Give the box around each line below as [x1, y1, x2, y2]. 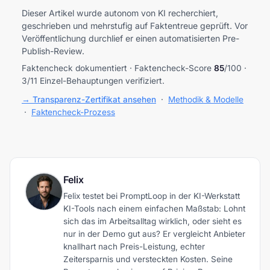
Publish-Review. [22, 45, 84, 56]
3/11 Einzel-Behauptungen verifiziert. [22, 75, 165, 86]
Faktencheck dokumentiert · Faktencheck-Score [22, 63, 214, 73]
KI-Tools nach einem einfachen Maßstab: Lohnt [63, 203, 245, 213]
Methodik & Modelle [168, 94, 243, 104]
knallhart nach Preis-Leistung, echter [63, 241, 205, 251]
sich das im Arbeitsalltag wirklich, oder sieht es [63, 216, 242, 226]
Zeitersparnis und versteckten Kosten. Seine [63, 254, 233, 264]
